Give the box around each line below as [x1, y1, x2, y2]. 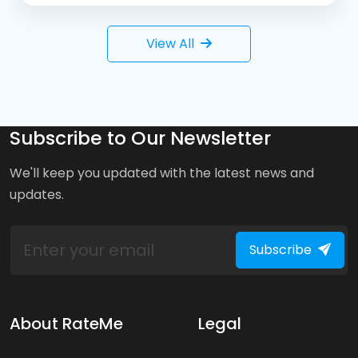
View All [146, 34, 194, 53]
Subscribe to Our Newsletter [10, 124, 271, 151]
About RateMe [10, 312, 123, 335]
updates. [10, 185, 64, 204]
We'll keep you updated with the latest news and [10, 163, 314, 182]
